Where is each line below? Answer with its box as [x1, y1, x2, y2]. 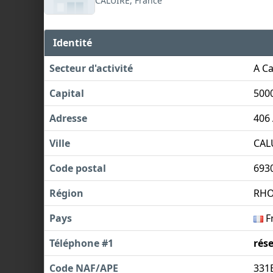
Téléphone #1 [49, 236, 113, 250]
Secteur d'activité [49, 61, 133, 75]
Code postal [49, 161, 106, 175]
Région [49, 186, 83, 200]
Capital [49, 86, 84, 100]
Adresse [49, 111, 87, 125]
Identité [53, 35, 93, 49]
